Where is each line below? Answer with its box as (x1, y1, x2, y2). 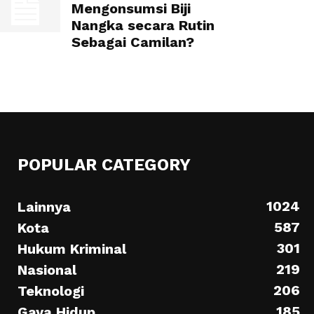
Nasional (18, 261, 77, 278)
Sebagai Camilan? (71, 34, 194, 50)
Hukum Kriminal (18, 240, 127, 257)
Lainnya (18, 198, 71, 215)
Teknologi (18, 282, 85, 299)
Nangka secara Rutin (71, 17, 214, 34)
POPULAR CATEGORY (18, 155, 191, 175)
